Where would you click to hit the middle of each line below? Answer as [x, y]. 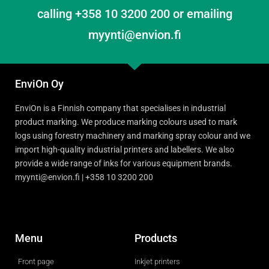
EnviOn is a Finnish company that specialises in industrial [120, 108]
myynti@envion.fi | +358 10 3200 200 [84, 177]
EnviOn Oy [39, 83]
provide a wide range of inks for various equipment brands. [124, 163]
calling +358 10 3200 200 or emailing [134, 14]
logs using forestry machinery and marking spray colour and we [133, 135]
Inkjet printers [157, 261]
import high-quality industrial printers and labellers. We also [125, 149]
